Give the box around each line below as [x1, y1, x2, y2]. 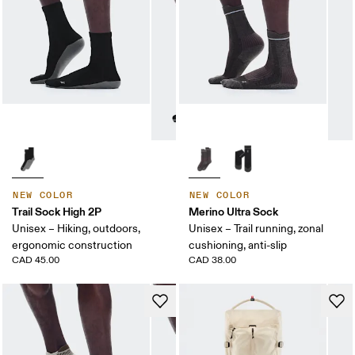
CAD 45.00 [12, 254, 60, 266]
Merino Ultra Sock [189, 204, 278, 219]
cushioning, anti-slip [189, 239, 287, 252]
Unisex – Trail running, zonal [189, 222, 323, 235]
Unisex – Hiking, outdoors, [12, 222, 141, 235]
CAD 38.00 [189, 254, 236, 266]
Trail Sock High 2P [12, 204, 102, 219]
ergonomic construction [12, 239, 133, 252]
